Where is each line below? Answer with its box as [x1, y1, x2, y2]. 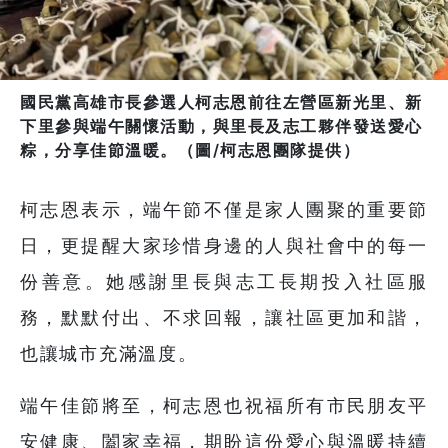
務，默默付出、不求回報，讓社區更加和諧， [20, 307, 428, 329]
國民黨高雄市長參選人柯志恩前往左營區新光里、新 [20, 92, 423, 113]
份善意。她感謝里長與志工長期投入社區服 [20, 271, 428, 293]
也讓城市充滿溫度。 [20, 343, 198, 365]
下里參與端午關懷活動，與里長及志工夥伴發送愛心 [20, 116, 423, 137]
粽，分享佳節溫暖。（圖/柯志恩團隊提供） [20, 140, 360, 161]
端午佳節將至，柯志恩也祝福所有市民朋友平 [20, 395, 428, 417]
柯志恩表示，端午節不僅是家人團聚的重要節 [20, 199, 428, 221]
